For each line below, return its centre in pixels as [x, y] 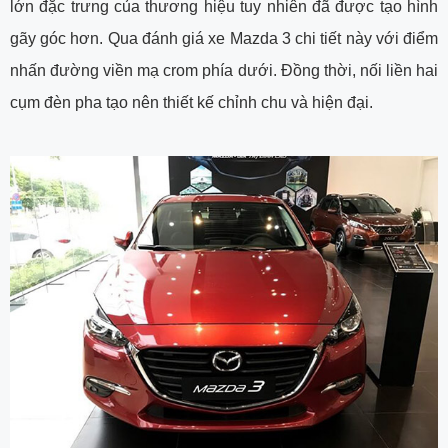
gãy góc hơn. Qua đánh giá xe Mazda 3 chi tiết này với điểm [224, 38]
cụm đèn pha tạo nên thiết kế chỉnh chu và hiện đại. [191, 102]
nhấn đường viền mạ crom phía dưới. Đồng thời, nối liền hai [224, 70]
